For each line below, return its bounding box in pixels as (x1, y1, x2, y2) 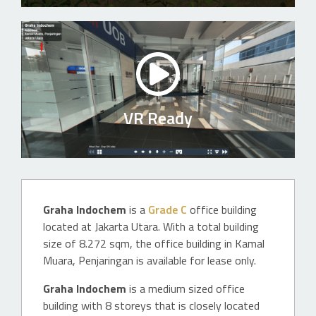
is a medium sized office (126, 280, 245, 297)
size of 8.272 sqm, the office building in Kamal (43, 235, 265, 252)
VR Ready (123, 105, 193, 130)
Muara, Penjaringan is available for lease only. (43, 252, 256, 269)
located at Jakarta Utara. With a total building (43, 218, 259, 235)
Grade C (148, 201, 187, 218)
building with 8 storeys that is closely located (43, 297, 260, 314)
